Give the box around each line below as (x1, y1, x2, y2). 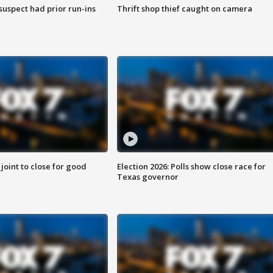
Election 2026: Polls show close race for (116, 161, 266, 172)
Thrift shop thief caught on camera (116, 3, 252, 15)
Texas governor (116, 171, 179, 183)
